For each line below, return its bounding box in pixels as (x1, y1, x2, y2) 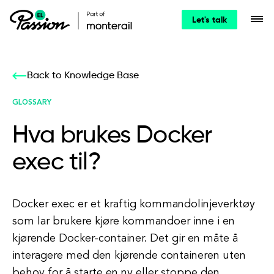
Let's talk (192, 16, 227, 24)
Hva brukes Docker (12, 124, 212, 148)
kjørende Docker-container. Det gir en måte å (12, 233, 238, 244)
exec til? (12, 150, 101, 175)
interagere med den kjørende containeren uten (12, 250, 246, 261)
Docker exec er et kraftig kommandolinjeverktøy (12, 199, 255, 210)
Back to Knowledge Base (27, 71, 139, 81)
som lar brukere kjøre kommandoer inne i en (12, 216, 235, 227)
